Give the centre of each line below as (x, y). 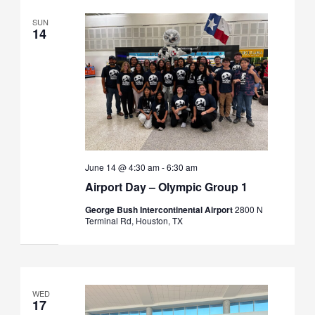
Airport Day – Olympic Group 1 (166, 187)
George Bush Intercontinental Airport (160, 210)
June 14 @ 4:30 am (122, 167)
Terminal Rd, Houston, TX (134, 221)
